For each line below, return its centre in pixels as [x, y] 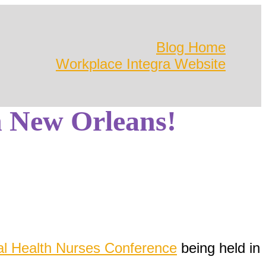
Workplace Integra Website [141, 64]
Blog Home [191, 47]
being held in [218, 248]
